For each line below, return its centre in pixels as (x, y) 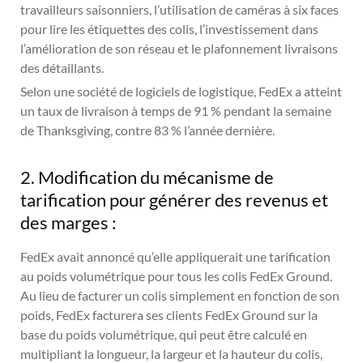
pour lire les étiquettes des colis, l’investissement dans (169, 28)
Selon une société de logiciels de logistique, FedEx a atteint (181, 91)
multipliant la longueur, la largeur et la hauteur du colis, (171, 353)
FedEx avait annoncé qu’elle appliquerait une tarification (175, 256)
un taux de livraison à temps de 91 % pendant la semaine (176, 110)
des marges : (68, 222)
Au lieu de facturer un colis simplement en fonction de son (180, 295)
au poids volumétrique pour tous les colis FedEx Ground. (176, 275)
